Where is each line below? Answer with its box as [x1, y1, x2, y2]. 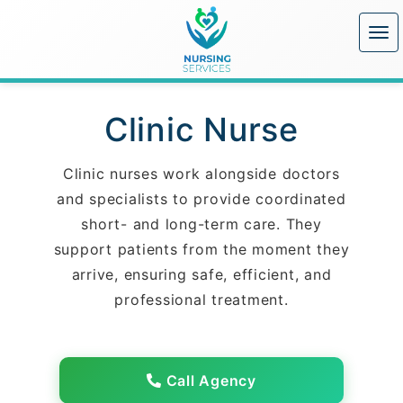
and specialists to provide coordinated [57, 190, 346, 208]
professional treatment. [114, 291, 289, 309]
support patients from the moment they [53, 240, 350, 258]
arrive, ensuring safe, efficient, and [71, 265, 332, 283]
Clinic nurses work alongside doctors [62, 165, 340, 183]
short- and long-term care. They [81, 215, 322, 233]
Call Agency [161, 372, 256, 390]
